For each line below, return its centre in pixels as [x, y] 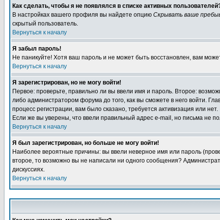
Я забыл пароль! [37, 49]
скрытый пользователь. [45, 24]
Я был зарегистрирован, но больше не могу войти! [86, 143]
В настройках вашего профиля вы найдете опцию [83, 15]
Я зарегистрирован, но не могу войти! [67, 82]
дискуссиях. [28, 169]
